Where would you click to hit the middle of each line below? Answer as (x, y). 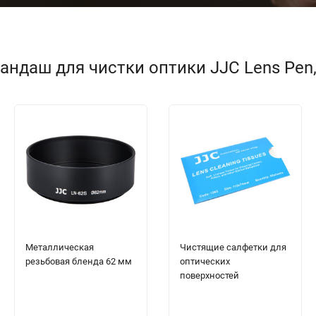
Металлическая (60, 248)
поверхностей (209, 276)
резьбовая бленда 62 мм (79, 262)
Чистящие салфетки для (233, 248)
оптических (205, 262)
